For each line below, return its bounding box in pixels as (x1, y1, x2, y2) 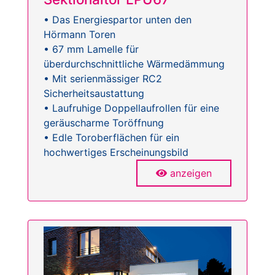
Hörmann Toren (44, 28, 115, 41)
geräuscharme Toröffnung (44, 117, 164, 130)
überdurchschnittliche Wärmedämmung (44, 58, 225, 71)
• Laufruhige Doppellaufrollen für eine (44, 102, 219, 115)
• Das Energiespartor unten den (44, 14, 192, 26)
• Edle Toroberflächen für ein (44, 131, 179, 144)
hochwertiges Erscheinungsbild (44, 146, 188, 159)
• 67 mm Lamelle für (44, 43, 139, 56)
